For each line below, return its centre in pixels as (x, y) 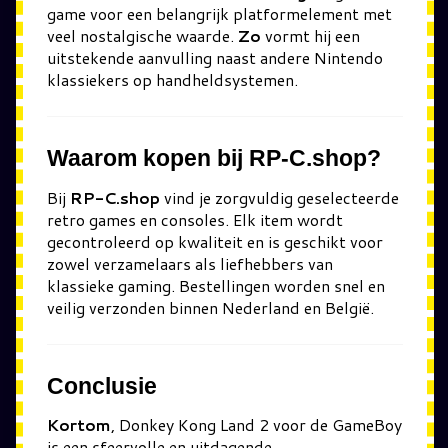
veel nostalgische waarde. (142, 35)
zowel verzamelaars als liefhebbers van (190, 263)
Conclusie (102, 385)
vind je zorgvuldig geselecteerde (279, 197)
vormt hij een (310, 35)
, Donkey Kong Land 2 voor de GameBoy (256, 424)
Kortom (79, 424)
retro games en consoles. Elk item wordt (195, 219)
